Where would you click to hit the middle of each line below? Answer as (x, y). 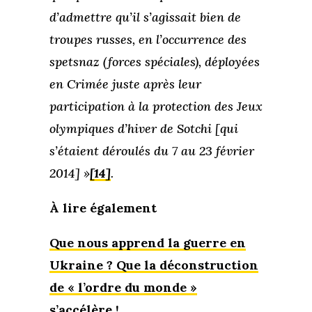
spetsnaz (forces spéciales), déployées (154, 62)
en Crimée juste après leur (125, 84)
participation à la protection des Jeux (156, 107)
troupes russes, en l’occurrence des (148, 40)
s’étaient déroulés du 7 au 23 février (151, 151)
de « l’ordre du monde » (123, 288)
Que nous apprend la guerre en (147, 243)
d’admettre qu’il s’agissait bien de (145, 17)
